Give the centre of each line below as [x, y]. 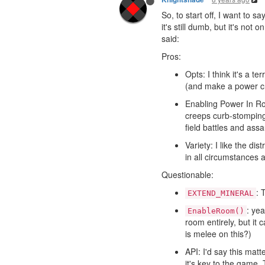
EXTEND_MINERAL [221, 193]
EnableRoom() [216, 211]
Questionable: [188, 174]
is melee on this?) [218, 233]
